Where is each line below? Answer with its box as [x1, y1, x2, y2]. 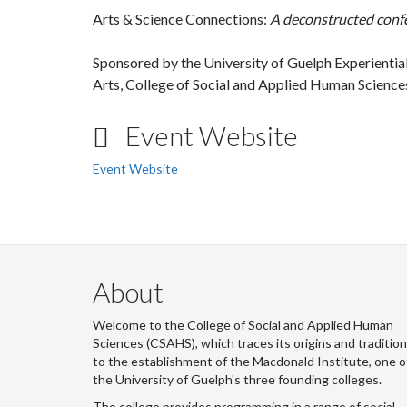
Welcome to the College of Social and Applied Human [93, 316, 393, 333]
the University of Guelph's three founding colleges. [93, 371, 382, 387]
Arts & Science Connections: [93, 9, 270, 27]
